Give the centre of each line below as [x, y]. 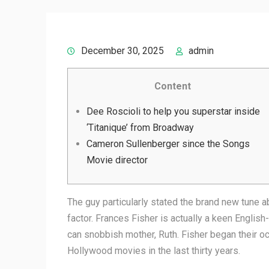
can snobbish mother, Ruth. [124, 234]
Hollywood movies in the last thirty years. [154, 251]
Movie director [117, 160]
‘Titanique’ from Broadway [140, 128]
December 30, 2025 [122, 51]
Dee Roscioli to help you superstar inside [173, 111]
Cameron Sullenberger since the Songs [168, 144]
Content [172, 86]
